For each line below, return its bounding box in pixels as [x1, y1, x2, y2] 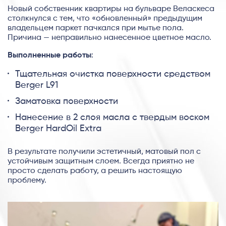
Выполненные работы [8, 51, 91, 60]
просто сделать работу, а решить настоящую [8, 167, 182, 176]
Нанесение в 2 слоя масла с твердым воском [15, 113, 209, 123]
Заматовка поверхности [15, 97, 118, 106]
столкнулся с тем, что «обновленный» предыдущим [8, 15, 202, 23]
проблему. [8, 177, 46, 185]
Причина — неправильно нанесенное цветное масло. [8, 34, 211, 42]
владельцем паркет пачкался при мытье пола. [8, 24, 184, 33]
